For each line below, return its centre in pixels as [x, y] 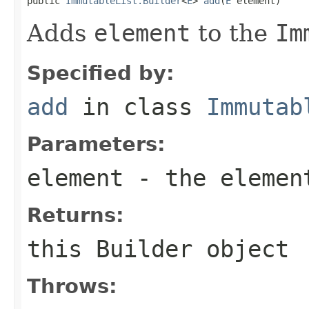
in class [137, 107]
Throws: [72, 286]
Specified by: [101, 73]
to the [233, 33]
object [241, 249]
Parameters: [96, 144]
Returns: [76, 215]
